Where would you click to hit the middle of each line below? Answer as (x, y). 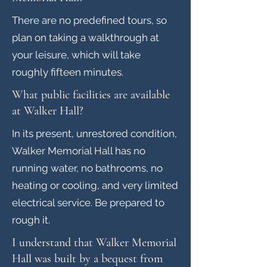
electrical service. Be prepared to (88, 203)
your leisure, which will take (76, 55)
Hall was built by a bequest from (87, 259)
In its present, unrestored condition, (94, 133)
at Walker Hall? (48, 111)
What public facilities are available (91, 95)
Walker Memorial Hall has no (79, 151)
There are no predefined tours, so (89, 20)
